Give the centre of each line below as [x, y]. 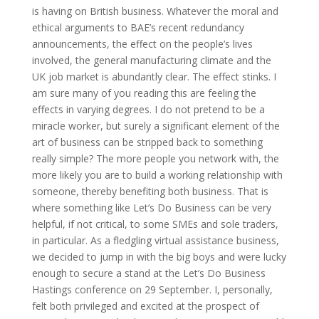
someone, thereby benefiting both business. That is [150, 191]
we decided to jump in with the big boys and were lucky [159, 257]
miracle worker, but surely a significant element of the [156, 126]
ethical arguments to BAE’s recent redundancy [138, 27]
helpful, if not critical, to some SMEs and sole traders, [155, 224]
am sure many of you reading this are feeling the [144, 93]
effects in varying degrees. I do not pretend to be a [148, 109]
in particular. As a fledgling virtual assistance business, [155, 240]
